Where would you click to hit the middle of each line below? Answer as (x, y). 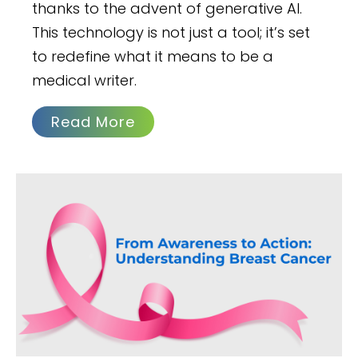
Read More (93, 121)
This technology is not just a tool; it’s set (171, 32)
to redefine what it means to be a (153, 56)
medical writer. (85, 80)
